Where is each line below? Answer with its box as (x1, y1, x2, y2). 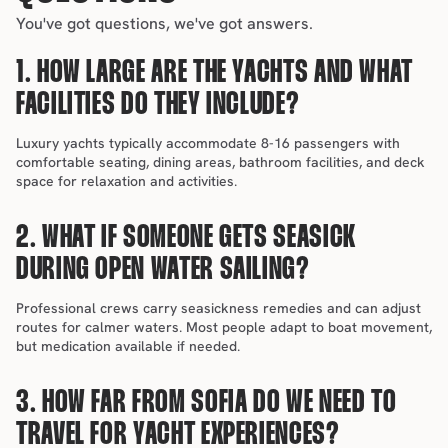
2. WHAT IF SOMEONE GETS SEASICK (16, 224, 356, 253)
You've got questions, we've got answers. (16, 13, 313, 34)
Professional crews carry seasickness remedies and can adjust (16, 299, 421, 317)
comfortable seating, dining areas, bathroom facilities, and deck (16, 153, 425, 171)
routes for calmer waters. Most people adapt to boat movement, (16, 318, 432, 336)
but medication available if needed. (16, 337, 240, 355)
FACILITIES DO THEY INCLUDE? (16, 91, 300, 120)
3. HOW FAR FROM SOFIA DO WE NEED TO (16, 389, 397, 418)
